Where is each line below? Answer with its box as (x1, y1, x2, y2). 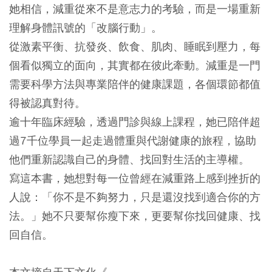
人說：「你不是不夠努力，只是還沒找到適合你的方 (9, 190, 260, 205)
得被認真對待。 (9, 96, 86, 110)
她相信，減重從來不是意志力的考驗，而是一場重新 (9, 2, 260, 16)
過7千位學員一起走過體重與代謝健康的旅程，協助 (9, 134, 256, 148)
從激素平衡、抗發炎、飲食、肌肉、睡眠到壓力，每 (9, 39, 260, 54)
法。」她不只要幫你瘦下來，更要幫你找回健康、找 (9, 209, 260, 223)
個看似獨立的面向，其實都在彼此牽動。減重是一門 (9, 58, 260, 73)
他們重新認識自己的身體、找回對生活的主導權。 (9, 152, 250, 167)
